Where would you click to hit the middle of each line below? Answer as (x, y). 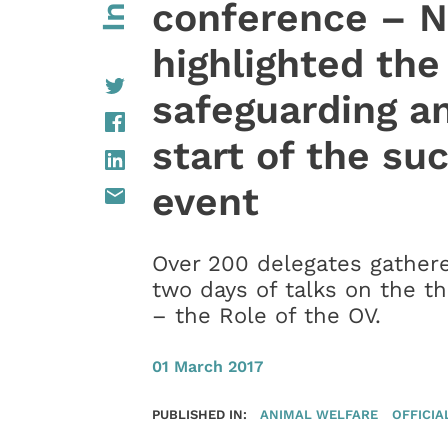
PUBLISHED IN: (199, 413)
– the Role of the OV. (266, 316)
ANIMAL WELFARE (319, 413)
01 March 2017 (207, 366)
